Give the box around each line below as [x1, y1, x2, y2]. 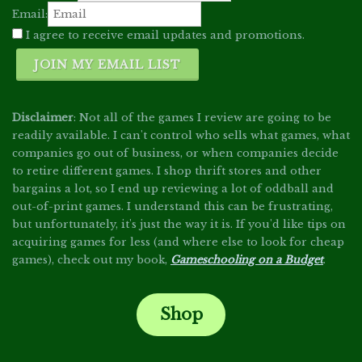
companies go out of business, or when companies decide [12, 146, 339, 160]
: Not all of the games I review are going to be [74, 111, 331, 124]
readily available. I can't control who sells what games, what [12, 128, 350, 142]
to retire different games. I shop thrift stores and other [12, 164, 322, 178]
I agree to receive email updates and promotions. [23, 28, 305, 42]
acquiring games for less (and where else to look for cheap [12, 235, 344, 249]
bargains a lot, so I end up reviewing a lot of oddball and [12, 182, 334, 196]
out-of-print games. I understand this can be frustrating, [12, 200, 333, 213]
